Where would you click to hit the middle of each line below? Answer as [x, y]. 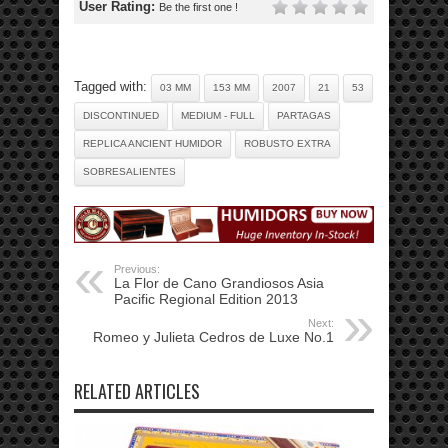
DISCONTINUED [121, 115]
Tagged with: [112, 86]
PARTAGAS [304, 115]
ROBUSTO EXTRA [287, 143]
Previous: [137, 268]
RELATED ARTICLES [137, 390]
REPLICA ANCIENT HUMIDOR [152, 143]
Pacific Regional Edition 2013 [206, 298]
